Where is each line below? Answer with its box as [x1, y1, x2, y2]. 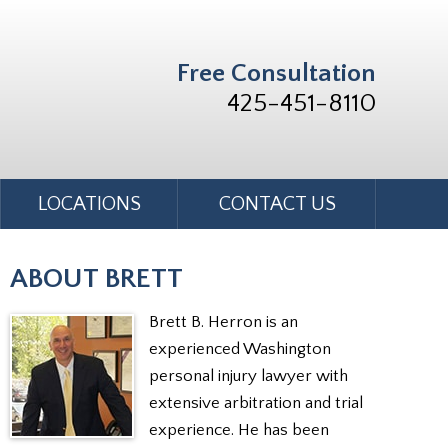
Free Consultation [177, 59, 376, 88]
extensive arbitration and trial [149, 394, 363, 412]
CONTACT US [218, 193, 336, 215]
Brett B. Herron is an [149, 313, 298, 331]
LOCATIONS [38, 193, 141, 215]
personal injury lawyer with [149, 367, 348, 385]
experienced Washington [149, 340, 331, 358]
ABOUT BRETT [10, 263, 183, 294]
